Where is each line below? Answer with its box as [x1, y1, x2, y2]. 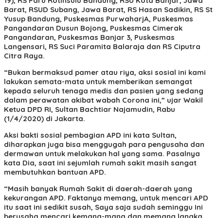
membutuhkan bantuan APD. [4, 167, 106, 177]
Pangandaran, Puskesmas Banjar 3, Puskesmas [4, 32, 175, 42]
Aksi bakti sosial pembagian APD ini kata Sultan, [4, 130, 177, 140]
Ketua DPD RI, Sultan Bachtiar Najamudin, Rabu [4, 104, 175, 114]
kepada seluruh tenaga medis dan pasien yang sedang [4, 86, 203, 95]
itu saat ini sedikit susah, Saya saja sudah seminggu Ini [4, 202, 203, 212]
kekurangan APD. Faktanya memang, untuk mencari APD [4, 193, 208, 202]
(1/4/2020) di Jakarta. [4, 113, 85, 123]
